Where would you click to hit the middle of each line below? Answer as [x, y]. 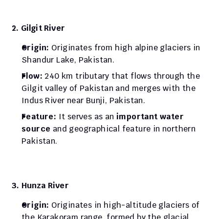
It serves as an [88, 117]
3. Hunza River [40, 186]
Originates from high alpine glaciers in [126, 48]
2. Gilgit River [38, 28]
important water [150, 117]
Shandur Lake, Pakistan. [69, 60]
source [37, 129]
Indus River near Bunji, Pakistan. [85, 101]
